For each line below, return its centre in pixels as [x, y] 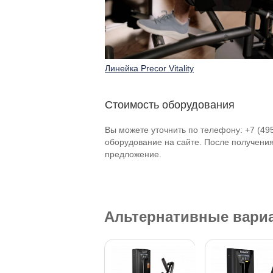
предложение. [133, 154]
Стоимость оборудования [170, 105]
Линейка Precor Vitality [149, 68]
